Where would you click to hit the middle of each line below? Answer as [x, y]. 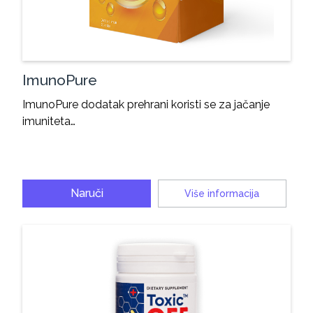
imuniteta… [49, 121]
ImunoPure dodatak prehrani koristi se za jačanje [146, 104]
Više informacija [222, 193]
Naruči [87, 193]
